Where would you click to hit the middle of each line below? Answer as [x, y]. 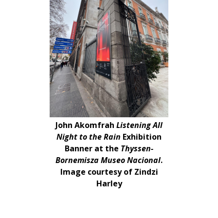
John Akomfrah [86, 125]
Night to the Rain [90, 137]
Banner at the [93, 148]
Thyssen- [137, 148]
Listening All [139, 125]
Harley [109, 183]
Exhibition [142, 137]
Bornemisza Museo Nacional [108, 160]
